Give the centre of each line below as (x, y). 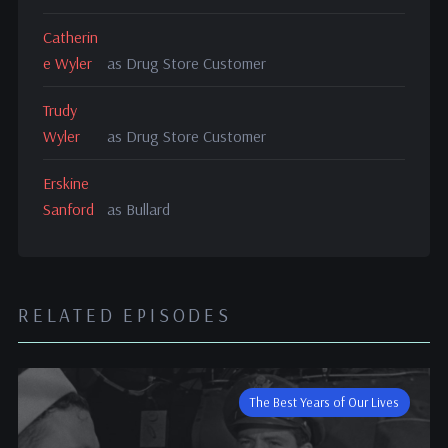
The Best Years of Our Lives (325, 402)
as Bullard (138, 209)
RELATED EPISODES (124, 315)
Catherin (70, 37)
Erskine (65, 183)
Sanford (68, 209)
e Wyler (67, 63)
